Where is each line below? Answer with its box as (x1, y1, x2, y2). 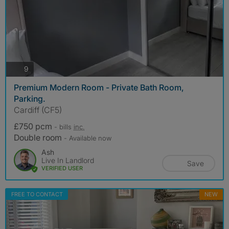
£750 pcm (14, 121, 54, 131)
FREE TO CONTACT (11, 190, 63, 198)
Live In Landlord (41, 155, 94, 165)
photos (28, 64, 51, 73)
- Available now (64, 133, 111, 142)
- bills (54, 122, 74, 131)
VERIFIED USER (41, 164, 83, 172)
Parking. (14, 93, 45, 104)
